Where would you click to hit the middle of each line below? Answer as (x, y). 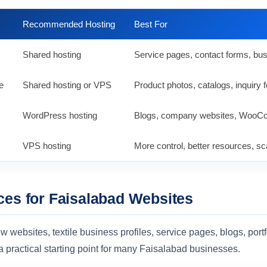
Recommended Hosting (69, 24)
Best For (151, 24)
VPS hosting (47, 146)
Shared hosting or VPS (67, 85)
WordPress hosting (60, 115)
